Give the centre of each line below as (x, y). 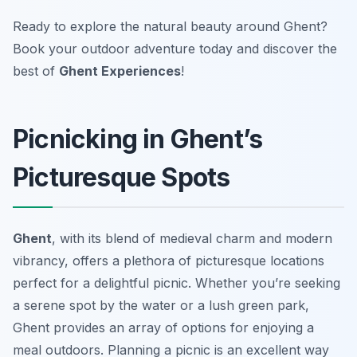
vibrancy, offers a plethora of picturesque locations (169, 261)
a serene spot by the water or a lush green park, (161, 306)
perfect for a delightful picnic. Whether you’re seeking (177, 283)
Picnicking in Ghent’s (138, 139)
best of (36, 71)
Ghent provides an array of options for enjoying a (163, 328)
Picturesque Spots (122, 178)
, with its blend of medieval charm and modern (192, 239)
